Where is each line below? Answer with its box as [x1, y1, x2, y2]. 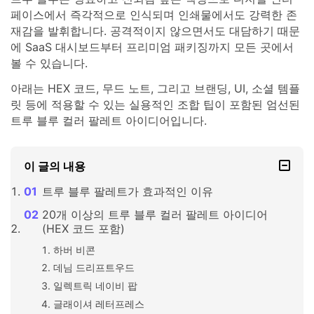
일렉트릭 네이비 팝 [53, 280, 137, 292]
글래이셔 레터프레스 [53, 297, 144, 310]
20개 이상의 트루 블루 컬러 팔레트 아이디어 [41, 207, 268, 222]
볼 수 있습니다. [11, 55, 88, 70]
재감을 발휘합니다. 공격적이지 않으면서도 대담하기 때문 [11, 23, 300, 38]
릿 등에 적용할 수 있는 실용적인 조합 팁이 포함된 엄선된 [11, 97, 300, 111]
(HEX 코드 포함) [41, 221, 125, 236]
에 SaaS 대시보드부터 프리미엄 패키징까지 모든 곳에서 [11, 39, 294, 54]
